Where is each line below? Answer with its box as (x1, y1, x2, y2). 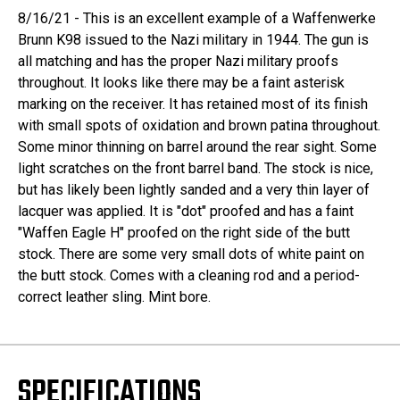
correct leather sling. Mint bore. (18, 288, 211, 306)
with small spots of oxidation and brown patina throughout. (18, 117, 380, 135)
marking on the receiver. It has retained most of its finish (18, 96, 368, 113)
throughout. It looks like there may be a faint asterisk (18, 74, 345, 92)
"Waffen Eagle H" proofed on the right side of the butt (18, 224, 350, 242)
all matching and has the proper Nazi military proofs (18, 53, 338, 71)
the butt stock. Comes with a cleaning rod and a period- (18, 267, 360, 285)
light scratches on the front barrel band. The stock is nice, (18, 160, 373, 178)
